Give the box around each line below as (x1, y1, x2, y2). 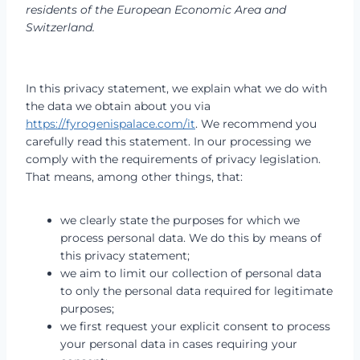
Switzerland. (26, 20, 95, 35)
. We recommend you (195, 117, 317, 131)
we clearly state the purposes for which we (60, 213, 300, 227)
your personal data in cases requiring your (60, 337, 297, 351)
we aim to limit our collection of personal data (60, 266, 321, 280)
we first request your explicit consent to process (60, 319, 330, 333)
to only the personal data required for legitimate (60, 284, 333, 298)
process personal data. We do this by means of (60, 231, 321, 245)
